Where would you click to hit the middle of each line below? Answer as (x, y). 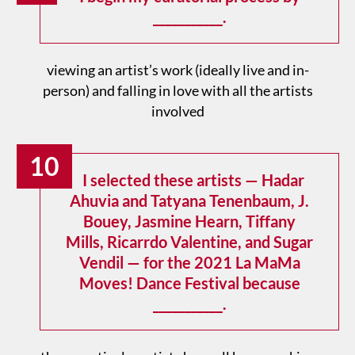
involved (177, 111)
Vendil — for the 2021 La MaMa (189, 262)
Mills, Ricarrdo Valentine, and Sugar (189, 241)
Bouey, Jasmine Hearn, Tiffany (189, 221)
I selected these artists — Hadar (193, 179)
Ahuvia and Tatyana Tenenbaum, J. (189, 200)
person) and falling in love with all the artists (177, 90)
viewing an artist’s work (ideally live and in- (177, 69)
